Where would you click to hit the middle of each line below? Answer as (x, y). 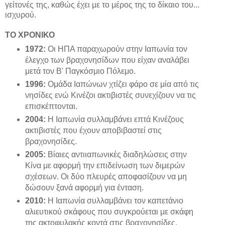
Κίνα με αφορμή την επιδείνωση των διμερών (105, 166)
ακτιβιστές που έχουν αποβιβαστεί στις (93, 131)
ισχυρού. (21, 15)
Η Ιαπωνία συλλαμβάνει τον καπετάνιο (114, 201)
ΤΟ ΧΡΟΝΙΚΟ (30, 35)
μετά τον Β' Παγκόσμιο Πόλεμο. (80, 71)
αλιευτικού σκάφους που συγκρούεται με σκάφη (109, 212)
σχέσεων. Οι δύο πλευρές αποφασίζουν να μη (106, 177)
